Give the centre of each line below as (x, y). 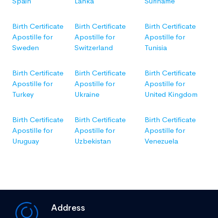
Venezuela (161, 141)
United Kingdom (171, 94)
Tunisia (156, 47)
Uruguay (26, 141)
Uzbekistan (93, 141)
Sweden (26, 47)
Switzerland (94, 47)
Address (68, 208)
